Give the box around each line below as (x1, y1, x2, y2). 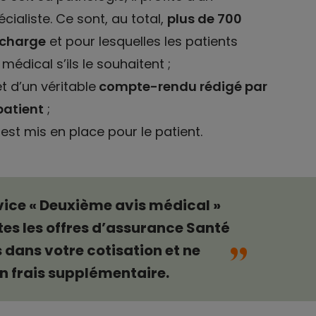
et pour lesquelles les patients (45, 32, 238, 50)
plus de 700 (166, 9, 242, 28)
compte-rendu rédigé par (95, 77, 267, 95)
